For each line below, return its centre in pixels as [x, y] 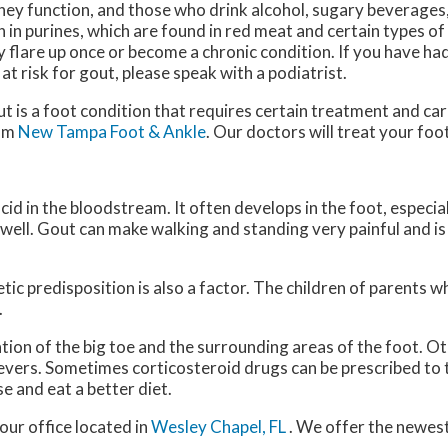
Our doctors [259, 131]
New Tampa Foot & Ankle [112, 131]
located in [111, 426]
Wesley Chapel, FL [218, 426]
